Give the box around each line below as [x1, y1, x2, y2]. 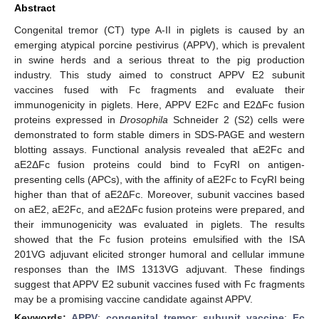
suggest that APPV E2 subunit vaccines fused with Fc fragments [14, 278, 305, 290]
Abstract [14, 1, 56, 14]
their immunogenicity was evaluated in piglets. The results [14, 218, 305, 230]
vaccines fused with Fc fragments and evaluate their [14, 83, 305, 95]
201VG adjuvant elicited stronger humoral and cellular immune [14, 248, 305, 260]
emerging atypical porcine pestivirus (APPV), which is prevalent [14, 38, 305, 51]
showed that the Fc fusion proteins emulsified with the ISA [14, 233, 305, 245]
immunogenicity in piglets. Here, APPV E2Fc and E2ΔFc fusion [14, 98, 305, 110]
